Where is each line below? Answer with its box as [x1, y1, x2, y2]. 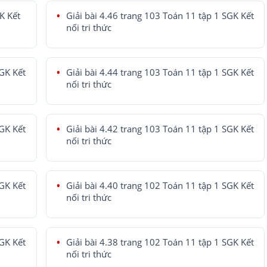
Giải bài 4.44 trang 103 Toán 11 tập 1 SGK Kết [66, 67, 254, 78]
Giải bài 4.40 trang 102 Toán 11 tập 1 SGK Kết [66, 180, 254, 191]
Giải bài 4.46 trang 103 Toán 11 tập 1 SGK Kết [66, 10, 254, 21]
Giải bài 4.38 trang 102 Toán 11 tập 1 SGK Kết [66, 237, 254, 248]
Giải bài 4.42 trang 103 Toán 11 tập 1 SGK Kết [66, 123, 254, 135]
